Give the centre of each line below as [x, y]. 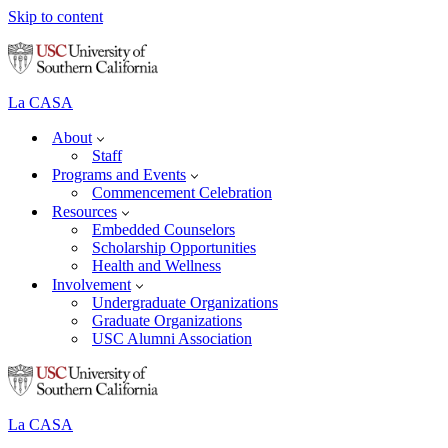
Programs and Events [119, 175]
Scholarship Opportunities [174, 248]
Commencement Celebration [182, 193]
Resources [84, 212]
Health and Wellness [156, 266]
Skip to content [55, 16]
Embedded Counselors [163, 230]
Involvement [91, 285]
